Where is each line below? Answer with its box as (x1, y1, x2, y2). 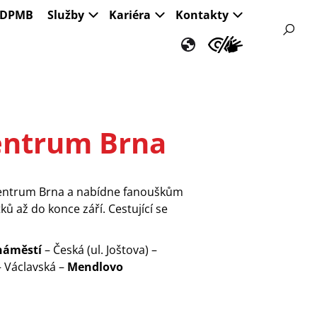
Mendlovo (67, 259, 123, 275)
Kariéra (109, 7, 151, 23)
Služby (47, 7, 84, 23)
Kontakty (175, 7, 229, 23)
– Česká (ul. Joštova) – (41, 242, 157, 258)
